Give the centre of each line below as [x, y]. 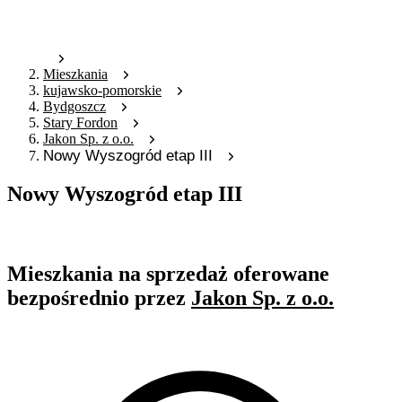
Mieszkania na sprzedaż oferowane [168, 274]
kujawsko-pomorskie [102, 91]
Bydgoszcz [74, 107]
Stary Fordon [80, 123]
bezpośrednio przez [99, 298]
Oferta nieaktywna [60, 232]
